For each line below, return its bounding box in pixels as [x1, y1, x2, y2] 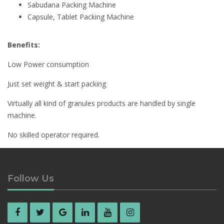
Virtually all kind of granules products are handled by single [7, 98, 195, 108]
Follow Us [7, 172, 54, 184]
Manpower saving [7, 149, 65, 159]
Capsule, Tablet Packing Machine [27, 11, 134, 21]
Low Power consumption [7, 59, 89, 69]
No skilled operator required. [7, 129, 99, 139]
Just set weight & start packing [7, 78, 106, 88]
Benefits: [7, 39, 42, 49]
